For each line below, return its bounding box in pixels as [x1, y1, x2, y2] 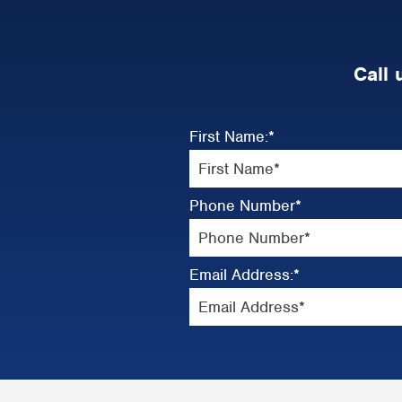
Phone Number [188, 196, 295, 215]
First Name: [188, 127, 268, 146]
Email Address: [188, 265, 293, 284]
